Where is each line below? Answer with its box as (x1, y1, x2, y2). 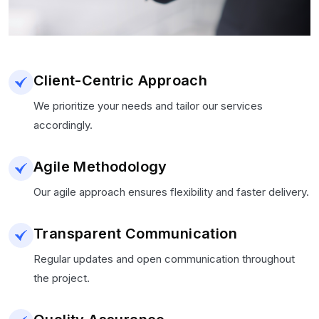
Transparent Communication (33, 224, 237, 242)
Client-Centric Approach (33, 71, 208, 89)
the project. (33, 271, 90, 285)
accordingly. (33, 117, 93, 132)
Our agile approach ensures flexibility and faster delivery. (33, 184, 309, 199)
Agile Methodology (33, 157, 167, 175)
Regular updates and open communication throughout (33, 251, 295, 266)
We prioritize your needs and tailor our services (33, 98, 263, 113)
